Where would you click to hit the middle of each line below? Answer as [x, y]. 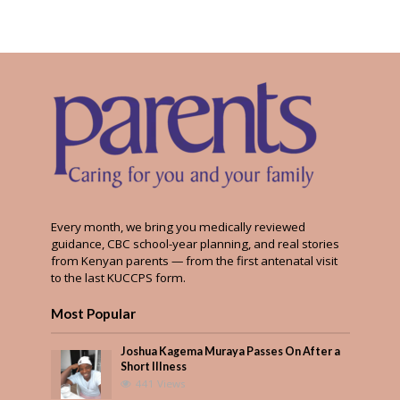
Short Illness [154, 366]
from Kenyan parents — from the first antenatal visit [194, 260]
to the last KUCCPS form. [118, 277]
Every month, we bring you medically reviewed [178, 226]
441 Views [161, 383]
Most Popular [93, 313]
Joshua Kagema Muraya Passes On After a [231, 351]
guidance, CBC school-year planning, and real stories [195, 243]
